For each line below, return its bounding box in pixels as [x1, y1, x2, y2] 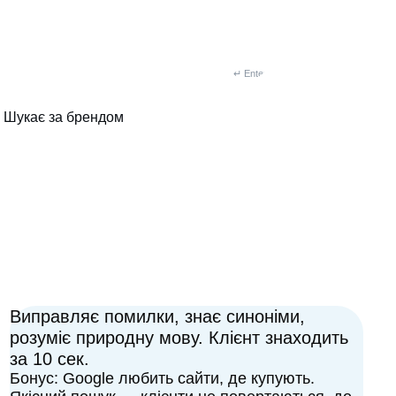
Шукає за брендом [3, 110, 124, 126]
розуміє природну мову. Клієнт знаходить [10, 328, 348, 347]
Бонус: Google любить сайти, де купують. [10, 369, 315, 387]
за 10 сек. [10, 349, 89, 369]
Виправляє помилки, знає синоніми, [10, 307, 310, 326]
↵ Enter [232, 67, 267, 79]
